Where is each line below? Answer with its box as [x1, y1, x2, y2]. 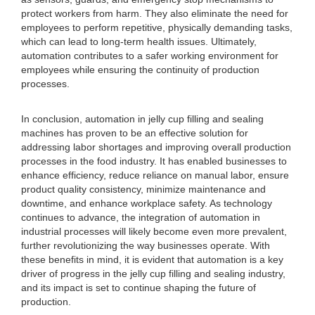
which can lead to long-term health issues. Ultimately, [21, 36, 257, 47]
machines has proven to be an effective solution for [21, 127, 248, 139]
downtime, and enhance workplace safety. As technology [21, 198, 272, 209]
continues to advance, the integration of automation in [21, 212, 260, 223]
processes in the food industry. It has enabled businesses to [21, 155, 287, 167]
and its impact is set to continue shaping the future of [21, 282, 256, 293]
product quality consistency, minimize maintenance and [21, 184, 266, 195]
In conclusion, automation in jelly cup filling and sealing [21, 113, 264, 124]
